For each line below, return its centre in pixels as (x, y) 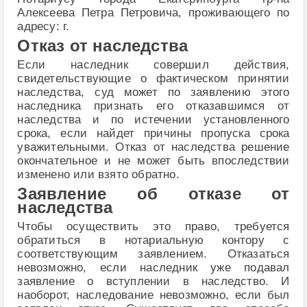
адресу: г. (44, 26)
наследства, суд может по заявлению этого (153, 92)
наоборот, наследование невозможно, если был (153, 295)
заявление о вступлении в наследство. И (153, 281)
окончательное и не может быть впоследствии (153, 160)
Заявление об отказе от (153, 194)
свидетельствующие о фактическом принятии (153, 78)
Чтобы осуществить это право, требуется (153, 226)
